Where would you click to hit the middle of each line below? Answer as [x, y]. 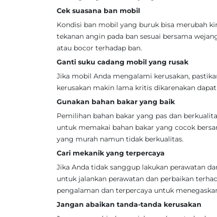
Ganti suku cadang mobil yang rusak [123, 62]
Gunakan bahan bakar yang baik [116, 102]
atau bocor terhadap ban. [99, 48]
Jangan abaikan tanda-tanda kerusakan [129, 204]
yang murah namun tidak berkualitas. [120, 139]
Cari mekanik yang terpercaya [111, 153]
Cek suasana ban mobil [98, 11]
